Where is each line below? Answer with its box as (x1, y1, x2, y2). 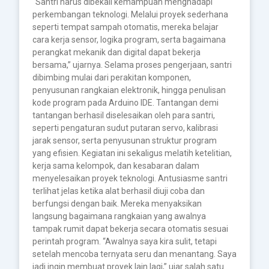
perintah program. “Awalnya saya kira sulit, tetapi (32, 236, 217, 246)
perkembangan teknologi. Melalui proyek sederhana (32, 9, 228, 19)
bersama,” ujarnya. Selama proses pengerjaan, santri (32, 59, 232, 70)
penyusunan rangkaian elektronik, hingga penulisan (32, 85, 226, 95)
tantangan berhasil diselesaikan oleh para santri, (32, 110, 215, 120)
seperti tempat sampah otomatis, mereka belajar (32, 22, 219, 32)
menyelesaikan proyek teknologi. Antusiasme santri (32, 173, 228, 183)
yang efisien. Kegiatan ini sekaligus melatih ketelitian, (32, 148, 232, 158)
